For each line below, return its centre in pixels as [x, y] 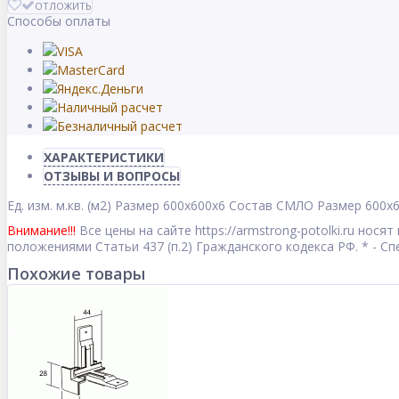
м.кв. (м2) [84, 206]
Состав [251, 206]
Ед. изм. [30, 206]
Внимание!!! [41, 231]
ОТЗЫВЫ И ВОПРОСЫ [112, 176]
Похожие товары [76, 274]
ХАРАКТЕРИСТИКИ [104, 158]
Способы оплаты [59, 21]
